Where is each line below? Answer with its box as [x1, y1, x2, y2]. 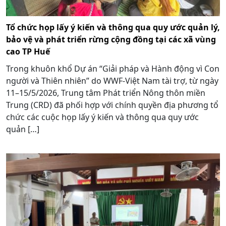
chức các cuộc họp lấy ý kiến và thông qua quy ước [6, 111, 199, 123]
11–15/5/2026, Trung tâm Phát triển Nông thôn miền [6, 87, 205, 98]
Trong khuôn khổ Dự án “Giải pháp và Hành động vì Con [6, 63, 219, 74]
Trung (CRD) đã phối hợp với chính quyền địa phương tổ [6, 99, 218, 110]
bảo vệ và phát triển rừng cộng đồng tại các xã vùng [6, 33, 216, 45]
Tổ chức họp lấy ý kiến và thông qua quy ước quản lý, [6, 21, 220, 33]
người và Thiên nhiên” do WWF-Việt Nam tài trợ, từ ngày [6, 75, 218, 86]
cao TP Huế [6, 45, 50, 57]
